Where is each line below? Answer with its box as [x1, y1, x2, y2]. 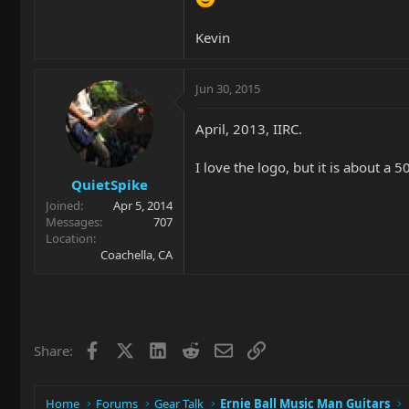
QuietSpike [70, 174, 148, 194]
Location [46, 229, 93, 246]
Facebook [100, 339, 161, 358]
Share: [34, 341, 73, 360]
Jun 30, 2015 [195, 80, 260, 98]
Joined [46, 196, 80, 214]
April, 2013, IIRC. [195, 120, 302, 139]
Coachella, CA [100, 246, 173, 263]
